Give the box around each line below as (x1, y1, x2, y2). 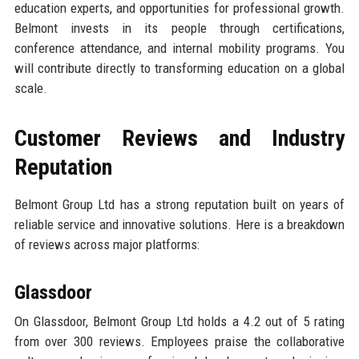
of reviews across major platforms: (14, 236, 200, 253)
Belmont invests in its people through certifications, (14, 20, 345, 37)
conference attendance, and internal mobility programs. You (14, 40, 345, 57)
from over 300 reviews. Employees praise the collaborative (14, 333, 345, 350)
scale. (14, 80, 47, 97)
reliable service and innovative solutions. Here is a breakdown (14, 216, 345, 233)
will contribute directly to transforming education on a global (14, 60, 345, 77)
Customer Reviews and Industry (14, 125, 345, 152)
